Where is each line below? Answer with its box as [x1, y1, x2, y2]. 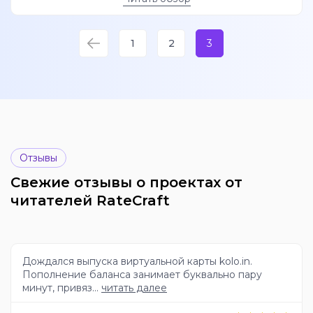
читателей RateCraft [10, 192, 170, 210]
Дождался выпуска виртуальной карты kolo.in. [22, 255, 252, 268]
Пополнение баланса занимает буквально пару [22, 268, 262, 282]
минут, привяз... [22, 282, 101, 295]
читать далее [101, 282, 167, 295]
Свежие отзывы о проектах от [10, 174, 242, 191]
